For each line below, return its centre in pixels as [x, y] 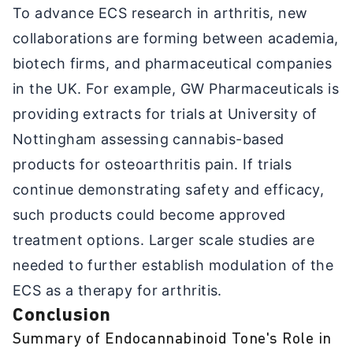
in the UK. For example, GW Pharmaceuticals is [176, 88]
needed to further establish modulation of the [173, 265]
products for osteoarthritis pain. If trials [152, 164]
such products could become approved [149, 214]
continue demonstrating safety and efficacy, [169, 189]
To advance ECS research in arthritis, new [160, 13]
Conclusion [62, 316]
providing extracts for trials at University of [165, 113]
